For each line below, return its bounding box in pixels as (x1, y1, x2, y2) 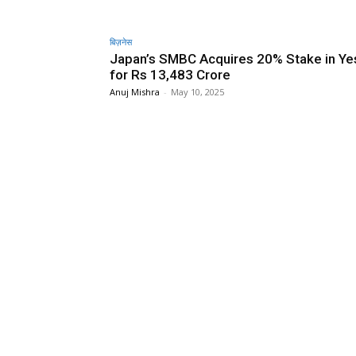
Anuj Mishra (110, 85, 160, 98)
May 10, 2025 (171, 85, 224, 98)
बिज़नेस (110, 35, 132, 48)
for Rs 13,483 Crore (110, 66, 230, 83)
